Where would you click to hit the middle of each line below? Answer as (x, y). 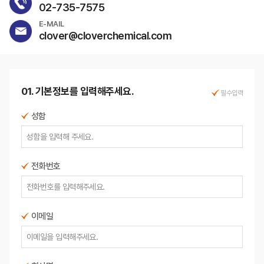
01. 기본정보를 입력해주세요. (78, 91)
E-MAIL (52, 24)
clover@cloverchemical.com (105, 36)
